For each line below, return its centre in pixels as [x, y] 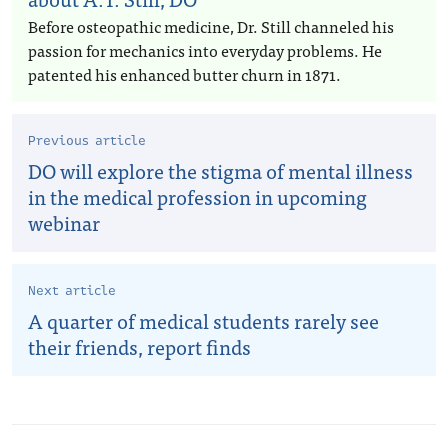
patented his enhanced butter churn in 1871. [184, 74]
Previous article [87, 141]
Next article [72, 291]
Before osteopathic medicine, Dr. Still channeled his [211, 26]
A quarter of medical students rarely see [203, 320]
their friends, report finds [139, 346]
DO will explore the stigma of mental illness [220, 170]
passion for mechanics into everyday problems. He [205, 50]
